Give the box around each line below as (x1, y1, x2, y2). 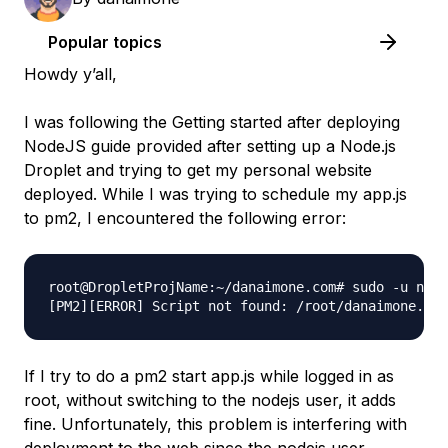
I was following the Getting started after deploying (24, 112, 400, 132)
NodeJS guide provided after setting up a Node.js (24, 136, 396, 156)
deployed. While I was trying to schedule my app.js (24, 184, 407, 204)
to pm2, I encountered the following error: (24, 208, 346, 228)
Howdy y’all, (24, 64, 117, 84)
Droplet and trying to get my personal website (24, 160, 372, 180)
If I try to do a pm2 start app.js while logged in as (24, 366, 394, 386)
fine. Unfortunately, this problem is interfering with (24, 414, 407, 434)
